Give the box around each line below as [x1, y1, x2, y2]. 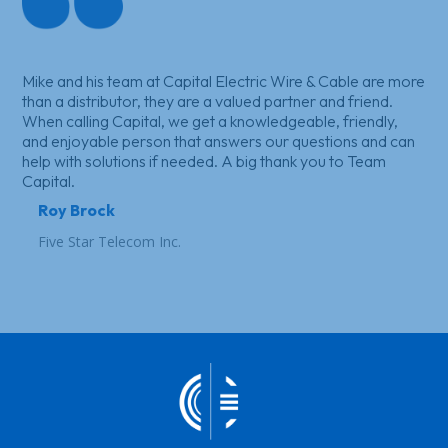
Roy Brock [37, 199, 115, 220]
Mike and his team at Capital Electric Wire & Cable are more [22, 70, 426, 91]
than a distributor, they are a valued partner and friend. [22, 90, 394, 111]
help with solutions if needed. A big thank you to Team [22, 150, 387, 171]
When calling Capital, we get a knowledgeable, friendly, [22, 110, 399, 131]
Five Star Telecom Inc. [37, 231, 181, 251]
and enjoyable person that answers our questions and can [22, 130, 416, 151]
